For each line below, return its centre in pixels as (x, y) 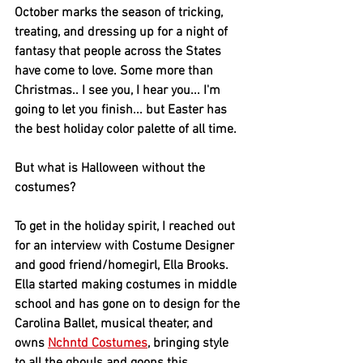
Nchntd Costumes (98, 344)
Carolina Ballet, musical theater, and (115, 325)
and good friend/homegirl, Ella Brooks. (123, 266)
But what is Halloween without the (111, 169)
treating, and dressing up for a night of (123, 33)
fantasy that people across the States (120, 52)
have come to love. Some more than (115, 72)
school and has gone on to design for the (129, 305)
